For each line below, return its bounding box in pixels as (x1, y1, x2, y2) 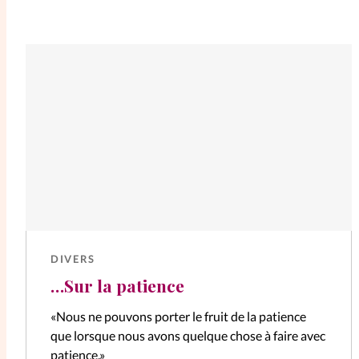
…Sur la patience (50, 273, 185, 296)
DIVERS (50, 252, 95, 266)
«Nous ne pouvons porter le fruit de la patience (50, 309, 307, 325)
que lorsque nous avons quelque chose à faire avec (50, 328, 326, 344)
